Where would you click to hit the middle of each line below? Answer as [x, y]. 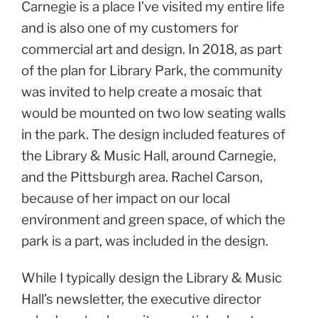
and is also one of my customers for [130, 28]
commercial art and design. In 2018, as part [152, 49]
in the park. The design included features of [153, 134]
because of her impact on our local [126, 198]
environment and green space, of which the [153, 219]
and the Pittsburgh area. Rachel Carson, [142, 177]
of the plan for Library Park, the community [152, 70]
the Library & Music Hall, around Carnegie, [149, 155]
